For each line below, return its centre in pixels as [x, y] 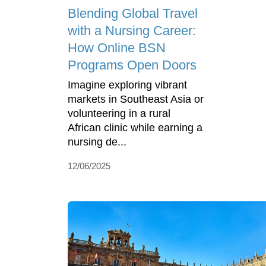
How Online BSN [117, 48]
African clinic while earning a [135, 128]
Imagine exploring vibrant [127, 85]
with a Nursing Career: [132, 31]
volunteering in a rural [119, 114]
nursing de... [97, 142]
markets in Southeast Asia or [136, 99]
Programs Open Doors [132, 65]
